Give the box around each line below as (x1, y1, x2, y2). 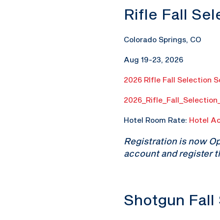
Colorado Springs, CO (124, 35, 201, 44)
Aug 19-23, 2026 (124, 55, 183, 64)
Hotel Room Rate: (124, 115, 189, 124)
